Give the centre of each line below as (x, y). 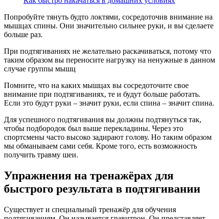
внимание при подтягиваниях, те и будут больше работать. (102, 94)
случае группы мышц (40, 69)
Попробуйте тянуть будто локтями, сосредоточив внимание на (108, 17)
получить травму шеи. (41, 155)
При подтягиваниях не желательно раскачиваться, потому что (108, 51)
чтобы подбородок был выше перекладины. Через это (94, 129)
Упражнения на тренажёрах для (89, 176)
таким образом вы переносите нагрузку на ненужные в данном (109, 60)
